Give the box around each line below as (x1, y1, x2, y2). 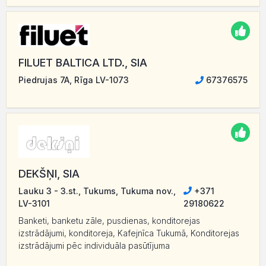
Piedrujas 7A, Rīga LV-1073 (18, 75, 129, 85)
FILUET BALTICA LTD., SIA (18, 56, 147, 69)
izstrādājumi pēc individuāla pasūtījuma (18, 240, 170, 251)
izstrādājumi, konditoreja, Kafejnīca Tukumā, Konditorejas (18, 227, 239, 238)
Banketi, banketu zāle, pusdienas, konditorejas (18, 215, 200, 226)
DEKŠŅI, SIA (18, 167, 80, 180)
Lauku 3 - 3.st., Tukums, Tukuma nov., (18, 185, 176, 196)
